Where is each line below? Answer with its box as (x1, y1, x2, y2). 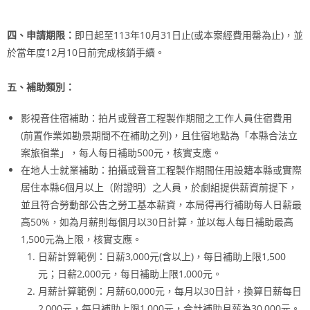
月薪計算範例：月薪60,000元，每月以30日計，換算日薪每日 (38, 284, 302, 298)
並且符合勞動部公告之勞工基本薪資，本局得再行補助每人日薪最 (21, 198, 302, 212)
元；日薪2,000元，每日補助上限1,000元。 (38, 267, 222, 281)
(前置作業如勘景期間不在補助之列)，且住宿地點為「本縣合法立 (21, 129, 298, 143)
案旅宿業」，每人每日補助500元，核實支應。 (21, 146, 221, 160)
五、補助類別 (7, 80, 65, 94)
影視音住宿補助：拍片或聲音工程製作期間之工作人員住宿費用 (21, 111, 292, 125)
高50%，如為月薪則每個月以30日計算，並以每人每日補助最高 (21, 215, 293, 229)
